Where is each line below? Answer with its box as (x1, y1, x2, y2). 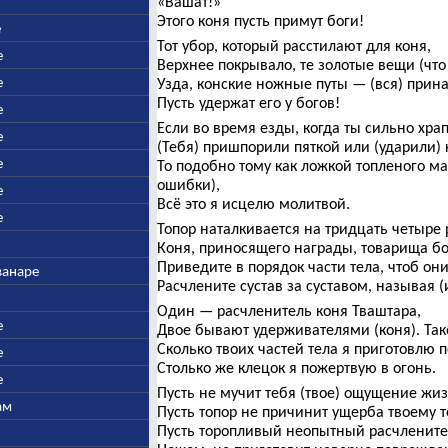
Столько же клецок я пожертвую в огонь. (156, 358, 436, 377)
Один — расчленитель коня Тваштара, (156, 301, 421, 320)
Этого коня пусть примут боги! (156, 11, 364, 30)
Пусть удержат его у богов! (156, 93, 340, 112)
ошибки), (156, 175, 220, 194)
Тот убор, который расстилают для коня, (156, 36, 431, 55)
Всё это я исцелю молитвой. (156, 194, 350, 213)
